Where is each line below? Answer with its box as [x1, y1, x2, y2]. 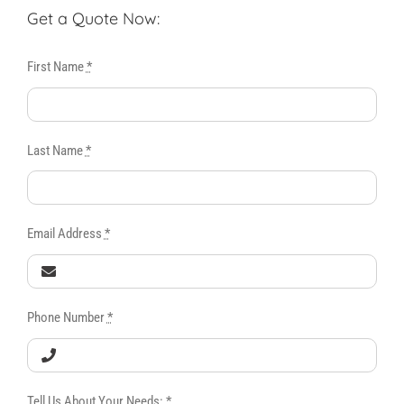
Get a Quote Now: [26, 8, 160, 30]
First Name [26, 58, 87, 75]
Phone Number [26, 309, 107, 326]
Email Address [26, 225, 105, 243]
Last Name [26, 142, 86, 159]
